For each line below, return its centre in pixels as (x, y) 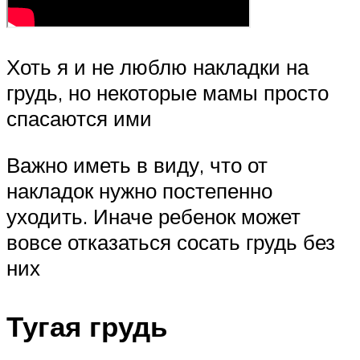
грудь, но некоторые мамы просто (168, 92)
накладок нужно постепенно (139, 190)
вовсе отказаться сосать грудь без (171, 241)
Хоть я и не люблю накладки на (157, 66)
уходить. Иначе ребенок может (153, 216)
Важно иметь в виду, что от (137, 164)
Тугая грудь (87, 326)
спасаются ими (79, 118)
